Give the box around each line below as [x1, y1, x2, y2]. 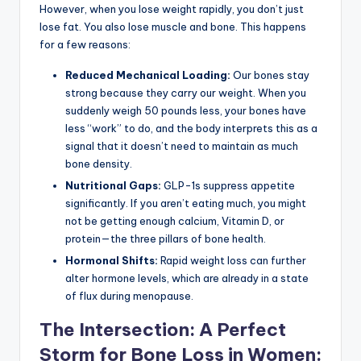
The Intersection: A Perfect [39, 318, 286, 342]
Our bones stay [230, 68, 309, 82]
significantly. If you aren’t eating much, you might [65, 197, 306, 210]
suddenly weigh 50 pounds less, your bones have [65, 104, 306, 118]
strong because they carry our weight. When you [65, 86, 306, 100]
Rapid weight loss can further [158, 254, 306, 268]
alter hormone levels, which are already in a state [65, 272, 309, 285]
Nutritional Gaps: [65, 179, 161, 193]
